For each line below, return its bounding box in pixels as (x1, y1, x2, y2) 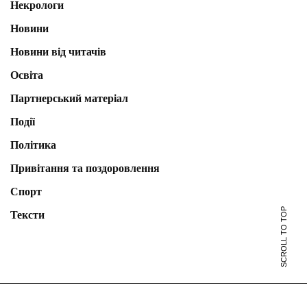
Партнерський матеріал (10, 93, 128, 105)
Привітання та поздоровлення (10, 162, 160, 175)
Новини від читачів (10, 46, 106, 58)
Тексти (10, 209, 45, 221)
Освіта (10, 69, 43, 82)
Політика (10, 139, 56, 151)
